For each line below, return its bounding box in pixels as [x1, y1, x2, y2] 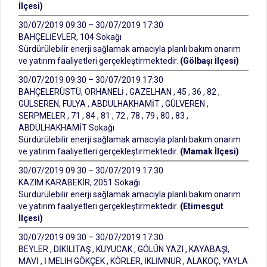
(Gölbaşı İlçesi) [180, 56, 239, 66]
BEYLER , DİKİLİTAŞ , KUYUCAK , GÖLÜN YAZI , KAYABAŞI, [18, 244, 229, 254]
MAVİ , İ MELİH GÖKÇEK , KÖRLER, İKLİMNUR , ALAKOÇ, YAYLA [18, 256, 248, 266]
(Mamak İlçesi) [180, 147, 239, 156]
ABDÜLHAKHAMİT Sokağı [18, 123, 114, 132]
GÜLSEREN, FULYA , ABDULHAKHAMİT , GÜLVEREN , [18, 99, 209, 108]
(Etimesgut [180, 201, 223, 211]
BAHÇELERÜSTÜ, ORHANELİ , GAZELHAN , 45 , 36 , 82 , [18, 87, 220, 97]
